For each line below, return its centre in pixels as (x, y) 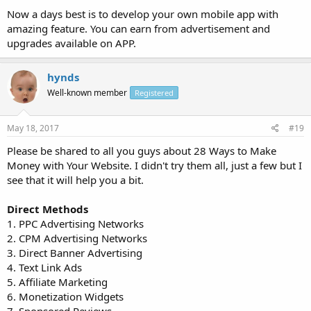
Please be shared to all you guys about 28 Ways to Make (142, 151)
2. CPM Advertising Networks (77, 238)
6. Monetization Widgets (65, 296)
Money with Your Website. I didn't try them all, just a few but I (154, 165)
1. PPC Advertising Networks (75, 224)
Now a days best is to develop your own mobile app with (143, 14)
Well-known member (87, 92)
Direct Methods (48, 209)
